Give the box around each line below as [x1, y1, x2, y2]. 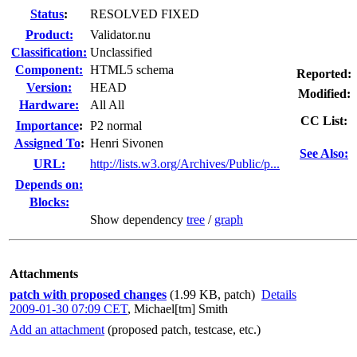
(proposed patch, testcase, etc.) [104, 323, 261, 336]
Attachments [10, 267, 78, 280]
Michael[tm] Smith [134, 302, 228, 316]
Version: [26, 80, 72, 94]
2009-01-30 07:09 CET [10, 302, 127, 316]
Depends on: [15, 178, 83, 191]
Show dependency [90, 213, 186, 226]
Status [30, 7, 64, 21]
